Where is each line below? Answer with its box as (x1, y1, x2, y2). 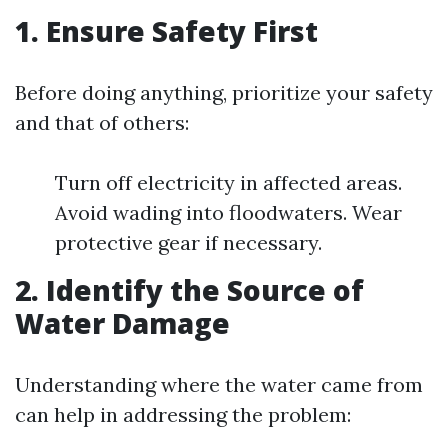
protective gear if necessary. (55, 230, 322, 255)
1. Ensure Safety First (15, 12, 318, 50)
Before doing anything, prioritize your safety (15, 80, 433, 105)
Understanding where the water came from (15, 372, 423, 397)
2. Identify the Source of (15, 271, 364, 309)
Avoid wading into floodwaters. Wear (55, 200, 402, 225)
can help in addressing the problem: (15, 402, 351, 427)
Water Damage (15, 304, 230, 342)
